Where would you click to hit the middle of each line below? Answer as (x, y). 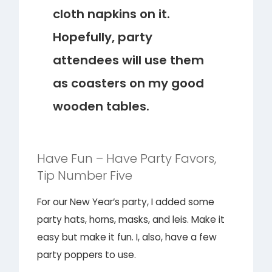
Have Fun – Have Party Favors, (127, 158)
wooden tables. (101, 106)
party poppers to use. (87, 254)
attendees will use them (129, 60)
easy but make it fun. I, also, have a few (127, 237)
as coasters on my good (129, 83)
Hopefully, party (103, 37)
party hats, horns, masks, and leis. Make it (131, 219)
